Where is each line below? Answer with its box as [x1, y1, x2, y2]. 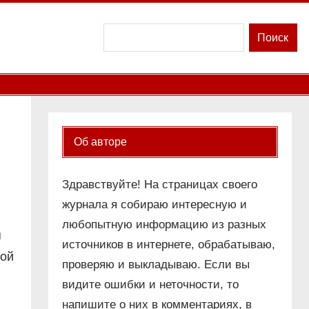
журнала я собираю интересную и [61, 198, 247, 212]
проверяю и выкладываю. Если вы [61, 258, 250, 272]
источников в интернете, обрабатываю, [61, 238, 275, 252]
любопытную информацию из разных [61, 218, 266, 232]
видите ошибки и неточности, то [61, 278, 239, 292]
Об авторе [73, 136, 127, 148]
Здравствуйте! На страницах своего [61, 178, 257, 192]
